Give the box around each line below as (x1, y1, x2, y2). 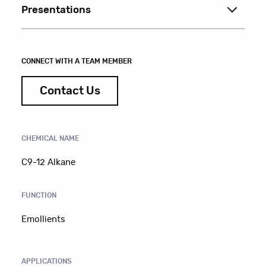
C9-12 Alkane (21, 158, 76, 167)
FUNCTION (21, 191, 57, 199)
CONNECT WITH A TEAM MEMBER (21, 58, 132, 65)
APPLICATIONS (21, 257, 72, 265)
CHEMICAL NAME (21, 134, 80, 142)
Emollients (21, 215, 66, 224)
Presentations (21, 5, 91, 15)
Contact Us (39, 85, 100, 97)
